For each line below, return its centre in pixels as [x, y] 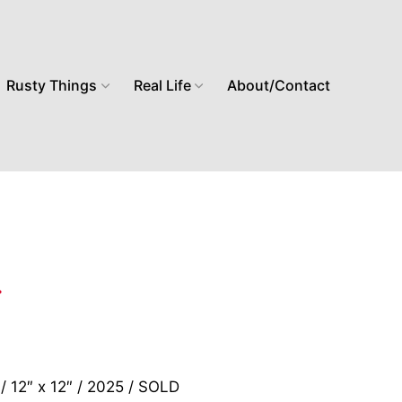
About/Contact [278, 86]
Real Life [162, 86]
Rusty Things [52, 86]
